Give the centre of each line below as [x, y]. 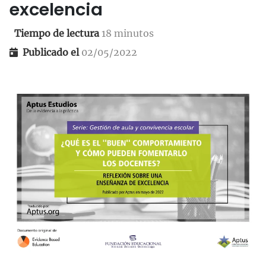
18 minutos [128, 33]
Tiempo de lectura [58, 33]
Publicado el [52, 52]
